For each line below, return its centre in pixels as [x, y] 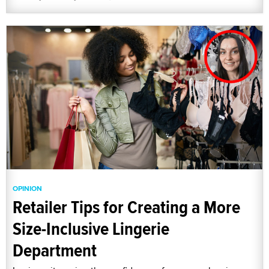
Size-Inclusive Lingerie [91, 229]
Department [55, 250]
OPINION [27, 189]
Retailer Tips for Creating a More [126, 207]
